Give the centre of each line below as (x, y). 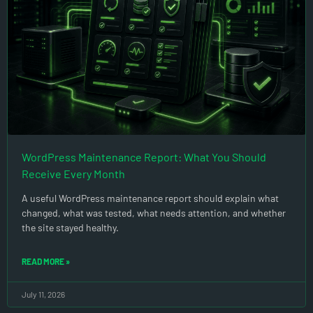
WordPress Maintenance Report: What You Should (144, 157)
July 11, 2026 (43, 294)
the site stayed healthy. (70, 228)
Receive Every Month (73, 174)
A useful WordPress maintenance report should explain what (150, 198)
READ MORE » (46, 262)
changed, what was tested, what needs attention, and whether (154, 213)
